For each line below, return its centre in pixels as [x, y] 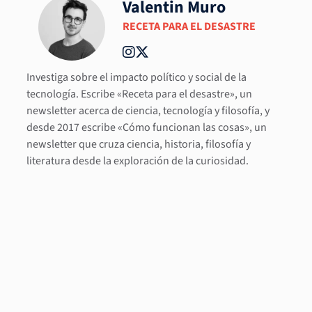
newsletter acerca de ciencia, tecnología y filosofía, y [148, 110]
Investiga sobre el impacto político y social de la [137, 77]
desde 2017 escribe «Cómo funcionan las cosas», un [147, 127]
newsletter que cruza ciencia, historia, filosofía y [139, 144]
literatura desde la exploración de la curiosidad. [138, 161]
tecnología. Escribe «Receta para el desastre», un [140, 94]
